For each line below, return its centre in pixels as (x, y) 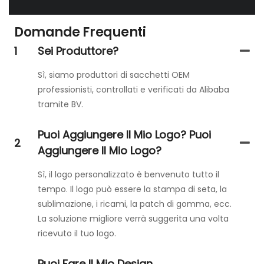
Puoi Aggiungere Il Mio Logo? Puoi (124, 135)
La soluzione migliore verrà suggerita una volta (133, 219)
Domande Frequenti (80, 32)
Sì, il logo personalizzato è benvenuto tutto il (128, 175)
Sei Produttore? (78, 51)
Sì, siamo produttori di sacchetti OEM (113, 75)
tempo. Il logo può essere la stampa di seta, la (132, 189)
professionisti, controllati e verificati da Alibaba (133, 90)
